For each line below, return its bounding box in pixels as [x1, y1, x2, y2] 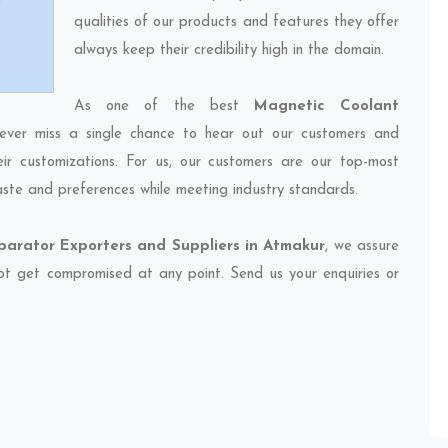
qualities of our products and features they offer [74, 15, 399, 30]
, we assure [325, 239, 400, 254]
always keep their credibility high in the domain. [74, 43, 384, 58]
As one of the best [74, 99, 254, 114]
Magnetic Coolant [253, 99, 400, 114]
